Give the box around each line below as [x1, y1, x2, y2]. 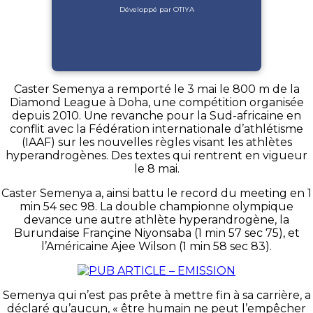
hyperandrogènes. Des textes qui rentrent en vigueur [6, 148, 307, 162]
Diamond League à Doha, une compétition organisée [9, 95, 304, 109]
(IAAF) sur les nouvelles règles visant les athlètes [21, 135, 292, 149]
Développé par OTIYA [119, 4, 194, 14]
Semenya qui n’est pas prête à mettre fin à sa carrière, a [2, 288, 311, 302]
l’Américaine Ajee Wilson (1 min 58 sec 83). [41, 239, 272, 253]
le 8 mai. [133, 161, 180, 175]
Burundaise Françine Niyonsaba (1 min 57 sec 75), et [13, 226, 300, 240]
